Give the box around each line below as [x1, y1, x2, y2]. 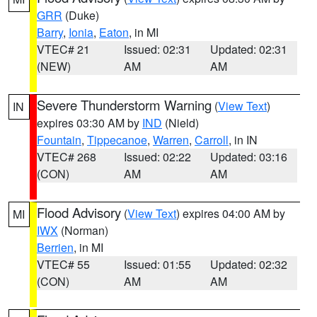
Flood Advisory [37, 203, 121, 221]
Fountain [37, 132, 81, 148]
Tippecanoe [87, 132, 147, 148]
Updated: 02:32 [210, 256, 288, 272]
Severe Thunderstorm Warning [37, 96, 212, 114]
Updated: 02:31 [210, 41, 288, 57]
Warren [153, 132, 189, 148]
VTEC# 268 [37, 149, 96, 165]
